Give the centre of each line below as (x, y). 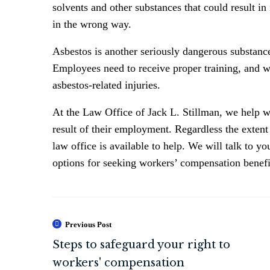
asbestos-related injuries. (106, 85)
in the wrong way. (92, 24)
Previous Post (88, 224)
